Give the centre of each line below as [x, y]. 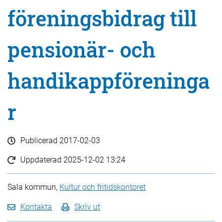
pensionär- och [82, 49]
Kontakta [36, 207]
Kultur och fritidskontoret [103, 187]
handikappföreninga [109, 81]
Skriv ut [87, 207]
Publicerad [40, 140]
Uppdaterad [42, 160]
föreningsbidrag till [102, 18]
